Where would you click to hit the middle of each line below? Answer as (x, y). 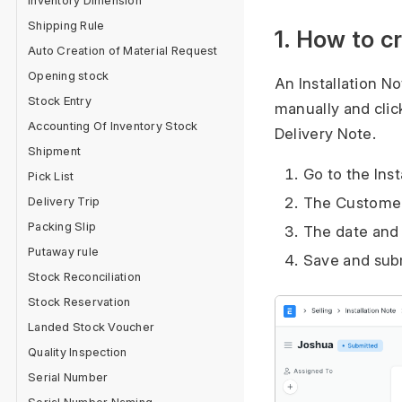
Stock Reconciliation (85, 276)
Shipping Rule (66, 25)
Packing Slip (62, 226)
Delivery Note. (325, 134)
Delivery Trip (64, 201)
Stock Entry (60, 100)
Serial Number (68, 377)
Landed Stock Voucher (92, 327)
